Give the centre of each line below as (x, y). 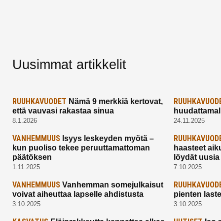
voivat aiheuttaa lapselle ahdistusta (78, 194)
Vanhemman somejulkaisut (112, 184)
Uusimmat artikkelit (69, 64)
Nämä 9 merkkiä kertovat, (115, 101)
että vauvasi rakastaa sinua (63, 110)
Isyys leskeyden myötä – (107, 138)
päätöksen (32, 157)
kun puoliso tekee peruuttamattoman (81, 147)
